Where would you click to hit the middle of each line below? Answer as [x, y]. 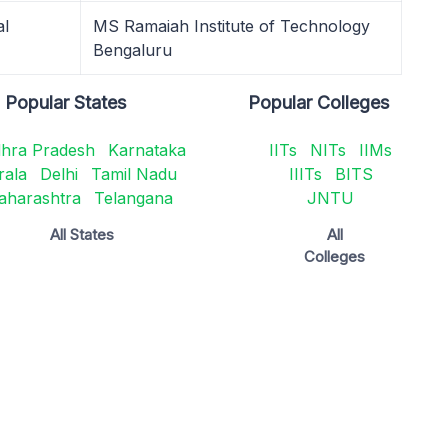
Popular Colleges [319, 102]
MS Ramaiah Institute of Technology [231, 26]
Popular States [66, 102]
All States [81, 234]
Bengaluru [132, 50]
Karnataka [146, 150]
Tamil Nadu [133, 174]
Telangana [133, 198]
